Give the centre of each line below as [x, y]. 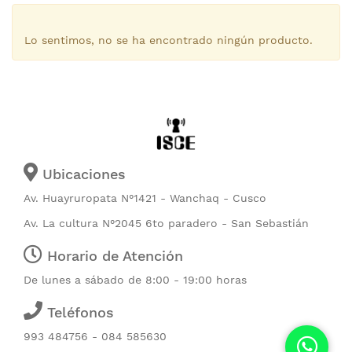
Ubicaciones [82, 174]
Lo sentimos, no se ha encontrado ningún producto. [169, 40]
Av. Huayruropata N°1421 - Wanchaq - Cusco [145, 198]
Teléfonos [78, 313]
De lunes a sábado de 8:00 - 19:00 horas [135, 280]
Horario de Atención [113, 256]
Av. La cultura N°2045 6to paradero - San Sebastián [166, 224]
